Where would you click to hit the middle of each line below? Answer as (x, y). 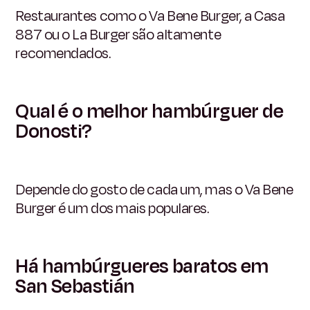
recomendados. (63, 53)
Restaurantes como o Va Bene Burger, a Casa (150, 16)
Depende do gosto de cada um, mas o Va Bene (154, 189)
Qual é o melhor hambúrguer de (149, 111)
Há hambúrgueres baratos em (142, 266)
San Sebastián (75, 286)
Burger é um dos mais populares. (112, 208)
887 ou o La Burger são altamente (118, 34)
